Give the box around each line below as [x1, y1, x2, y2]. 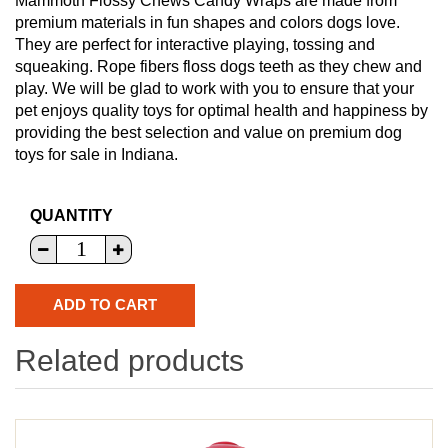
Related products [15, 343, 244, 377]
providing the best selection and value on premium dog [15, 123, 402, 141]
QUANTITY [30, 206, 113, 224]
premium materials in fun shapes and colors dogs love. [15, 13, 400, 31]
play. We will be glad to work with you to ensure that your [15, 79, 414, 97]
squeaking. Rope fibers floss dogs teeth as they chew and [15, 57, 422, 75]
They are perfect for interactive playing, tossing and [15, 35, 375, 53]
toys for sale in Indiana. [15, 145, 178, 163]
